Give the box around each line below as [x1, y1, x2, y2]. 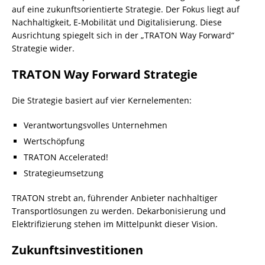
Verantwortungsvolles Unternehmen [24, 119, 167, 131]
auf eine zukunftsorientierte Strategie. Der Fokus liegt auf [12, 3, 240, 15]
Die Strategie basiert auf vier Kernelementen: [12, 94, 192, 106]
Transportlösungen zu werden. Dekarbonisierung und [12, 205, 226, 216]
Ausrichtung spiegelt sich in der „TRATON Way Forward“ [12, 29, 234, 41]
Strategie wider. [12, 42, 75, 54]
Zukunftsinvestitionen [12, 241, 143, 258]
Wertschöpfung [24, 135, 85, 147]
